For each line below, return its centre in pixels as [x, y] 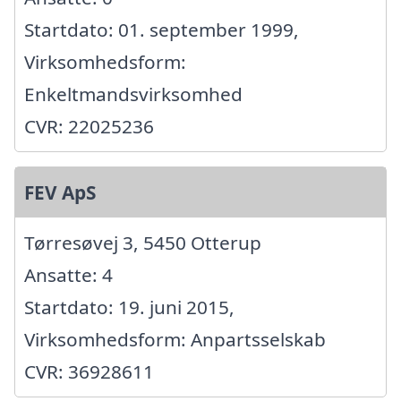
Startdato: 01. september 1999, [162, 30]
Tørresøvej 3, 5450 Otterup [143, 243]
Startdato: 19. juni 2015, [129, 307]
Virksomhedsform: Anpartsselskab [175, 340]
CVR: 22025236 [89, 127]
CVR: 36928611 [89, 372]
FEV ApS [60, 193]
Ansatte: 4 [68, 275]
